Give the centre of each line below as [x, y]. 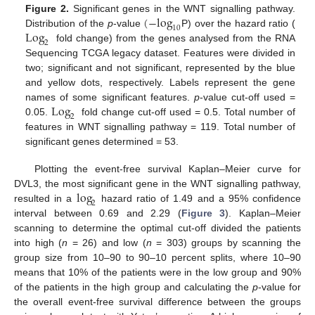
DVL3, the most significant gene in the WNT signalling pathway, [157, 183]
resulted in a [45, 198]
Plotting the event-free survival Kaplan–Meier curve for [167, 168]
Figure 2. [47, 9]
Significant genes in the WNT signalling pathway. [182, 9]
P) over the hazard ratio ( [238, 24]
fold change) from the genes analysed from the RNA [174, 38]
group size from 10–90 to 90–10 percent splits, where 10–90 [157, 257]
